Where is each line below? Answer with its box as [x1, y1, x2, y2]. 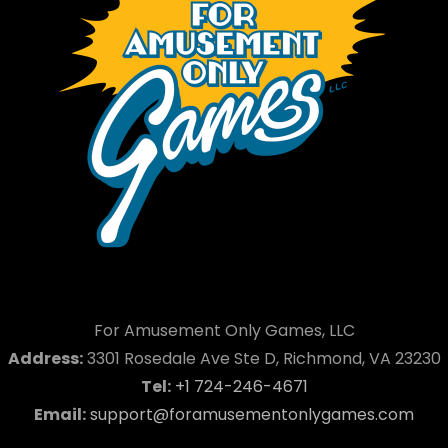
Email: [34, 402, 86, 426]
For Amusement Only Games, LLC [93, 318, 355, 342]
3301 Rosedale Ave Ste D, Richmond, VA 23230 [82, 346, 441, 370]
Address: [7, 346, 83, 370]
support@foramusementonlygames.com [90, 402, 414, 426]
